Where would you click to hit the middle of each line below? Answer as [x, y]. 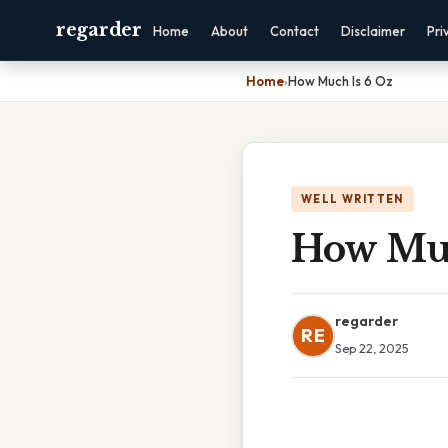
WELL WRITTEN [352, 199]
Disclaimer [372, 31]
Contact [294, 31]
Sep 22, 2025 [372, 348]
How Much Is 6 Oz [340, 81]
